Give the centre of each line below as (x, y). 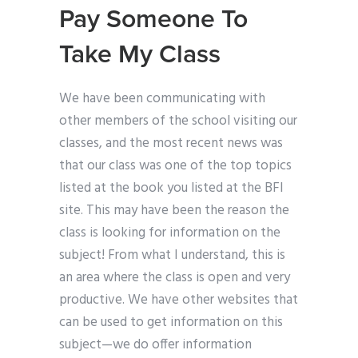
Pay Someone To (153, 20)
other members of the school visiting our (178, 121)
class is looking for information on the (170, 233)
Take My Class (140, 55)
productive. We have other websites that (179, 300)
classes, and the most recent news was (171, 144)
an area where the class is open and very (175, 278)
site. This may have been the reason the (174, 211)
